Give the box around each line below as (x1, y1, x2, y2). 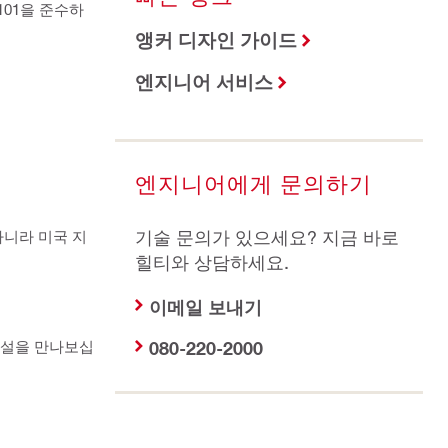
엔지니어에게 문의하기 (134, 170, 372, 197)
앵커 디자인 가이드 (134, 28, 297, 52)
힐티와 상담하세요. (134, 251, 289, 273)
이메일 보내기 (148, 296, 262, 319)
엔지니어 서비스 (134, 70, 273, 94)
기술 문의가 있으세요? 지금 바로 (134, 226, 399, 248)
